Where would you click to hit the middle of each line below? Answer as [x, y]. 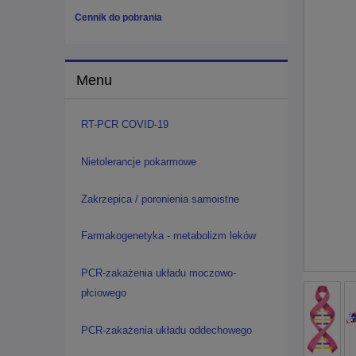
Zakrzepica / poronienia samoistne [160, 199]
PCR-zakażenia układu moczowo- [158, 273]
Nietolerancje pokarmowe [138, 161]
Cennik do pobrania [118, 18]
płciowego [103, 293]
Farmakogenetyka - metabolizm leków [168, 236]
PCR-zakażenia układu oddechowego [166, 330]
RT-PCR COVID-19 [124, 124]
